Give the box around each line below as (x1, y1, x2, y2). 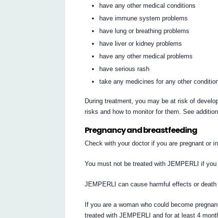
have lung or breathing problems (99, 27, 190, 35)
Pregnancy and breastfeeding (85, 125, 198, 136)
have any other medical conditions (99, 1, 196, 9)
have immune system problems (99, 14, 188, 22)
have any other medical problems (99, 52, 193, 60)
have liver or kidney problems (99, 39, 182, 47)
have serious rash (99, 65, 150, 73)
